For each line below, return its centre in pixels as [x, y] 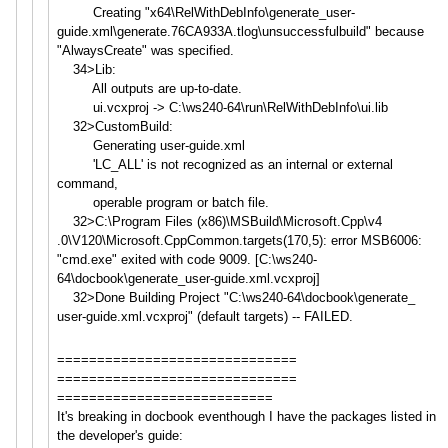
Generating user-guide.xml [150, 145]
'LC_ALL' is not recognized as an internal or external [224, 164]
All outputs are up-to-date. [149, 88]
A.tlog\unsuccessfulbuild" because [323, 31]
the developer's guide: [119, 435]
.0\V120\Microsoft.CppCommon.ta [155, 240]
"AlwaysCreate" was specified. [145, 50]
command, [87, 183]
